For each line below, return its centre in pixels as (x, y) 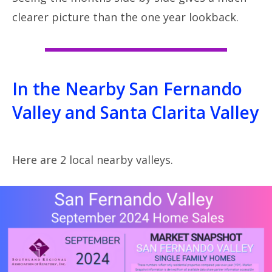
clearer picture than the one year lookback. (125, 17)
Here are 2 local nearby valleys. (93, 159)
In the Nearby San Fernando (127, 88)
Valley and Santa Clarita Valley (135, 112)
